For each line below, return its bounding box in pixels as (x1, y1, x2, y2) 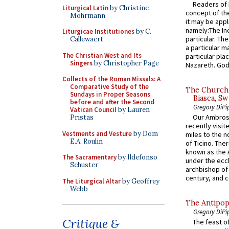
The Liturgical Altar (62, 176, 121, 186)
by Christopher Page (93, 58, 159, 67)
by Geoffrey (121, 176, 159, 186)
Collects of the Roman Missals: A (62, 75, 161, 83)
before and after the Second (70, 98, 154, 106)
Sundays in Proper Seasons (70, 90, 150, 99)
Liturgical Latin (62, 3, 108, 12)
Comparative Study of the (70, 82, 149, 91)
